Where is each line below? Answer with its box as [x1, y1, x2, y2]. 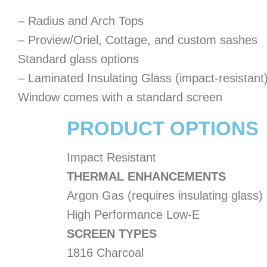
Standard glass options [18, 52, 139, 66]
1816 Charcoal [67, 246, 144, 259]
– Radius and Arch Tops [18, 14, 144, 27]
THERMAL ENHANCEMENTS [67, 170, 226, 183]
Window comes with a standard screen [18, 90, 222, 104]
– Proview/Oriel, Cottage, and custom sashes [18, 33, 257, 46]
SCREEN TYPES [67, 227, 157, 240]
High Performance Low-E [67, 208, 200, 221]
